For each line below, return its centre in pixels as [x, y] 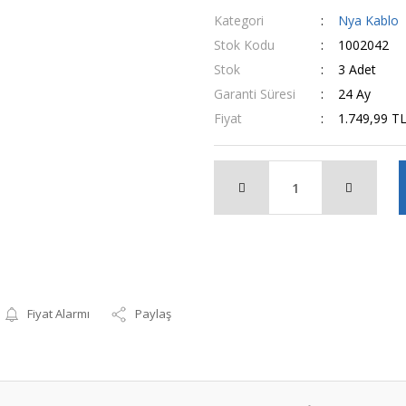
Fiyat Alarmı [59, 314]
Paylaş [154, 314]
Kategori [239, 20]
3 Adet [357, 69]
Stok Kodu [244, 45]
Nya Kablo [368, 20]
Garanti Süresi [255, 94]
